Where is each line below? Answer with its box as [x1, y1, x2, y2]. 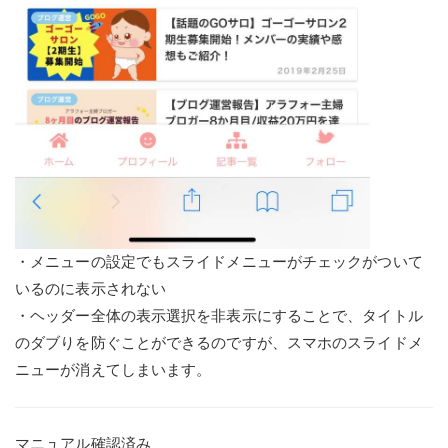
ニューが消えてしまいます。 [15, 361, 212, 380]
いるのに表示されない [15, 280, 166, 299]
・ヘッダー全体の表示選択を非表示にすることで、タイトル [15, 307, 423, 326]
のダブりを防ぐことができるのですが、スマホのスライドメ [15, 334, 423, 353]
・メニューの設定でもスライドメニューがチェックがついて [15, 253, 423, 272]
